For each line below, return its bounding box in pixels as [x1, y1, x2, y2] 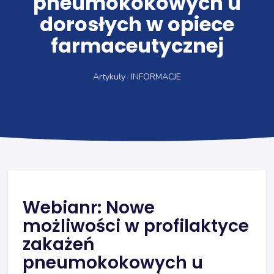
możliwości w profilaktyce [23, 214, 249, 238]
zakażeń [23, 232, 95, 256]
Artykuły [92, 71, 125, 83]
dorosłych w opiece [40, 10, 234, 38]
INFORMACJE [131, 71, 182, 83]
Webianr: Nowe [23, 196, 155, 220]
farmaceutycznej [50, 32, 224, 59]
